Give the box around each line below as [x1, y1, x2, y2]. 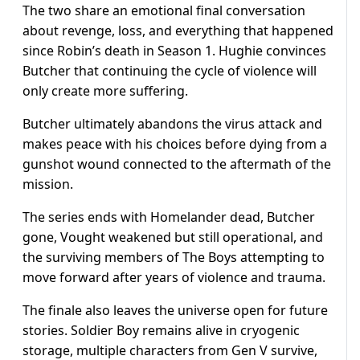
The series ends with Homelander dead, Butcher [22, 208, 315, 227]
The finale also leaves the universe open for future [22, 301, 328, 320]
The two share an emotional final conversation [22, 2, 305, 20]
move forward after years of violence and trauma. [22, 268, 325, 287]
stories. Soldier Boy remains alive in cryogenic [22, 321, 300, 340]
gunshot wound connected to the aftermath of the [22, 155, 331, 174]
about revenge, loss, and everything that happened [22, 22, 333, 40]
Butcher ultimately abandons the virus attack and [22, 115, 322, 133]
